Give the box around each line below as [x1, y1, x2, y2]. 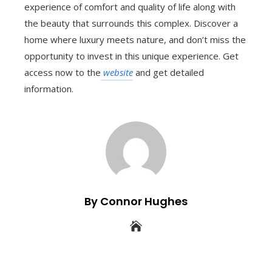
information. [24, 83, 73, 95]
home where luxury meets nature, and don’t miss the [24, 33, 246, 46]
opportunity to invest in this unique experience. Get [24, 50, 239, 63]
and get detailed [133, 66, 204, 79]
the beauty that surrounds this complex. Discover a [24, 17, 238, 30]
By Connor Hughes [84, 194, 188, 209]
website [103, 66, 133, 79]
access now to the [24, 66, 101, 79]
